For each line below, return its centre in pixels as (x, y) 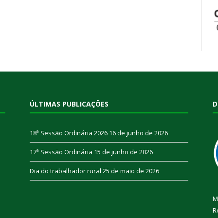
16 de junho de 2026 (138, 133)
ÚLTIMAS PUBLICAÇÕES (69, 104)
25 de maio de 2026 (131, 171)
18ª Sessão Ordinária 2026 (69, 133)
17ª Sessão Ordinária (61, 152)
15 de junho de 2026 (123, 152)
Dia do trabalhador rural (65, 171)
